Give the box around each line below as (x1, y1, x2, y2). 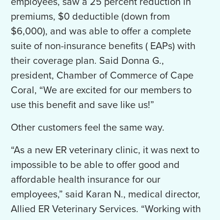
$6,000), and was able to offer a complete (11, 26, 192, 38)
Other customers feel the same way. (11, 122, 167, 134)
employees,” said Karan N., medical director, (11, 189, 201, 201)
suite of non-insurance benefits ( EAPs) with (11, 40, 196, 53)
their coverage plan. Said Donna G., (11, 55, 165, 67)
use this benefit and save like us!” (11, 99, 155, 111)
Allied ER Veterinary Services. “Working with (11, 203, 201, 216)
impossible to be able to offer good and (11, 159, 180, 171)
